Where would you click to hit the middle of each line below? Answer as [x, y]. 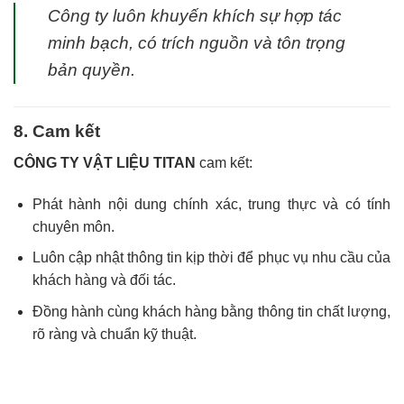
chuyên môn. [73, 226]
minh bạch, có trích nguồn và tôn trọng [197, 43]
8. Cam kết [57, 132]
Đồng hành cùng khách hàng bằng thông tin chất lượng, [211, 311]
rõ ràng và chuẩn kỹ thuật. [114, 334]
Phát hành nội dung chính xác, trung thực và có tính [211, 204]
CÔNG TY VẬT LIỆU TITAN [105, 162]
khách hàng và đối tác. [104, 280]
